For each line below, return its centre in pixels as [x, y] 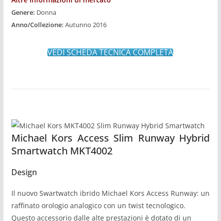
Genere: [24, 12]
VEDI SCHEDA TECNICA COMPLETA [110, 52]
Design [24, 172]
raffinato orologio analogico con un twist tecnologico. [98, 206]
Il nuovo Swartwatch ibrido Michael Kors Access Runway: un [110, 193]
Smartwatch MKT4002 [62, 151]
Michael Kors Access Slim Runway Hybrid [110, 138]
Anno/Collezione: [37, 24]
